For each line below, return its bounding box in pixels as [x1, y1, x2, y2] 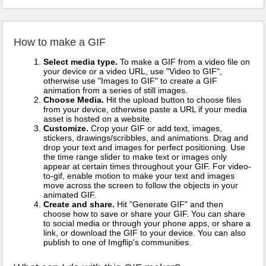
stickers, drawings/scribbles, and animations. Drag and [43, 133, 248, 142]
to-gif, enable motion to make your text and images [43, 171, 235, 180]
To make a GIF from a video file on [118, 57, 250, 66]
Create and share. [43, 199, 115, 209]
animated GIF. [43, 190, 96, 199]
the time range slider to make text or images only [43, 152, 227, 161]
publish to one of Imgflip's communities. [43, 237, 191, 247]
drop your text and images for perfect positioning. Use [43, 142, 245, 152]
